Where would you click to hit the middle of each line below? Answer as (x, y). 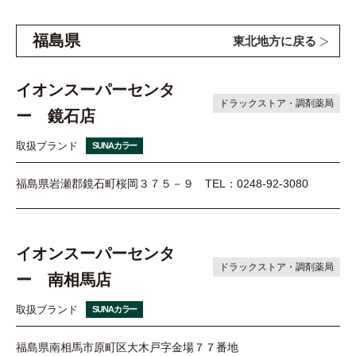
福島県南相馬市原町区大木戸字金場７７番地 (127, 348)
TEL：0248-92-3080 (257, 184)
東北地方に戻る (275, 41)
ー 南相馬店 (64, 280)
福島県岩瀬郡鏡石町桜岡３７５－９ (105, 184)
